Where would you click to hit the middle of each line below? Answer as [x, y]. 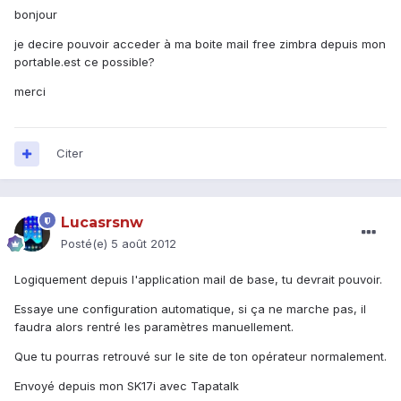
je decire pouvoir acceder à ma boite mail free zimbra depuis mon [200, 44]
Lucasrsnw [102, 223]
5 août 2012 [144, 244]
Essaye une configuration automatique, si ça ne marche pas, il [190, 309]
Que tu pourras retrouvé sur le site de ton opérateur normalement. [200, 357]
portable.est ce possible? [85, 62]
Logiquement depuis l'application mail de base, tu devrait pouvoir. [198, 280]
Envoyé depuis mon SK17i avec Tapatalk [127, 386]
